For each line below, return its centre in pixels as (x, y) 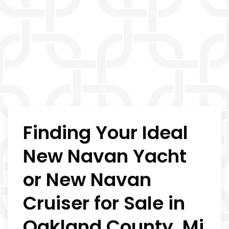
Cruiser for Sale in (104, 203)
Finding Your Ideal (106, 132)
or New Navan (87, 179)
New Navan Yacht (105, 156)
